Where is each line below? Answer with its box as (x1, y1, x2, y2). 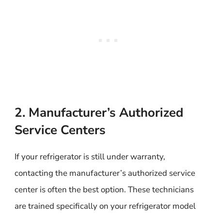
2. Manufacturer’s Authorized (15, 104, 184, 121)
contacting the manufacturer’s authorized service (15, 167, 195, 179)
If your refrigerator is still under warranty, (15, 151, 165, 162)
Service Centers (15, 121, 106, 139)
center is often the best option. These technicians (15, 184, 194, 195)
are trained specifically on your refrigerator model (15, 200, 196, 212)
